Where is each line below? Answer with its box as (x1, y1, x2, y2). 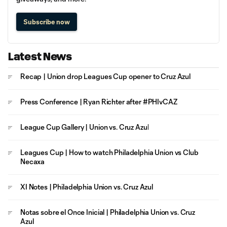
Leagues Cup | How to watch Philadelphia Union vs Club (20, 148, 199, 157)
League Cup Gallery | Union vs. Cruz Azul (20, 123, 149, 131)
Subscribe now (23, 18, 70, 26)
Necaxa (20, 157, 45, 166)
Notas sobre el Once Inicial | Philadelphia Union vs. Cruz (20, 208, 196, 216)
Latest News (8, 51, 72, 62)
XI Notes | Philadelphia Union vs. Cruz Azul (20, 182, 153, 191)
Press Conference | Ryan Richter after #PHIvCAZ (20, 97, 177, 106)
